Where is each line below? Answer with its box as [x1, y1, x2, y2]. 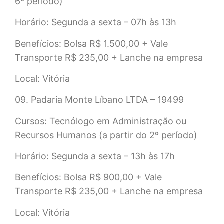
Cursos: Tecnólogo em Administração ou [15, 115, 186, 126]
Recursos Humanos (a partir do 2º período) [15, 129, 197, 140]
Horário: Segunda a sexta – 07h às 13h [15, 17, 176, 28]
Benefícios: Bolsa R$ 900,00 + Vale [15, 172, 162, 183]
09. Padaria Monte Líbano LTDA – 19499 [15, 94, 184, 105]
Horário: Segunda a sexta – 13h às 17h [15, 151, 175, 162]
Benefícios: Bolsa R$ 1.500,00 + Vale [15, 38, 168, 49]
